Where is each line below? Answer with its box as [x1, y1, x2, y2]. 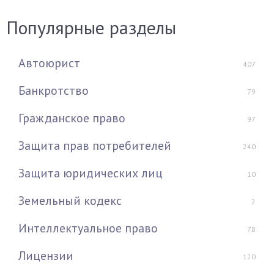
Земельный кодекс [18, 192, 122, 209]
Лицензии [18, 247, 73, 264]
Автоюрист [18, 54, 80, 71]
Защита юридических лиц [18, 165, 163, 181]
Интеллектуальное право [18, 220, 158, 236]
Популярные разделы [6, 15, 176, 39]
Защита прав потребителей [18, 137, 171, 154]
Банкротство [18, 82, 89, 98]
